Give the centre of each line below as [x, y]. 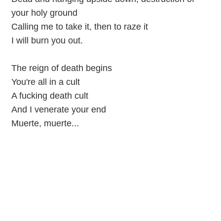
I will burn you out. [47, 40]
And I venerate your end [58, 109]
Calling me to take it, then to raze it [79, 26]
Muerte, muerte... [45, 123]
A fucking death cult [50, 95]
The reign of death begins [61, 68]
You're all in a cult [45, 82]
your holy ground [44, 13]
